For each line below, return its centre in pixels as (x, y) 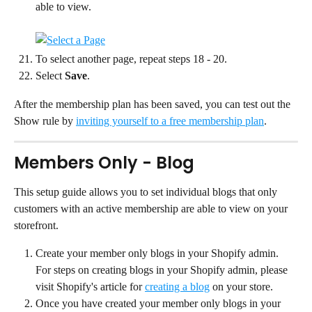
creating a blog (177, 286)
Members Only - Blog (104, 162)
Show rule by (45, 120)
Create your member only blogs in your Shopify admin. (158, 253)
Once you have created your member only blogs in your (159, 303)
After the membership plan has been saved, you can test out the (154, 104)
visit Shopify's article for (90, 286)
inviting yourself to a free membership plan (170, 120)
